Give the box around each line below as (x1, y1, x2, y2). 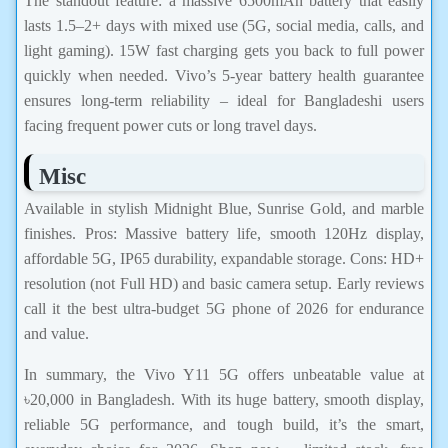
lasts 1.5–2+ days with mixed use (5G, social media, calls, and (24, 17, 424, 35)
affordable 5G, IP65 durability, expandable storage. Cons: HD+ (24, 250, 424, 268)
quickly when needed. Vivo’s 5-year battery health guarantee (24, 67, 424, 85)
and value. (24, 325, 89, 343)
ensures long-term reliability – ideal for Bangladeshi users (24, 92, 424, 110)
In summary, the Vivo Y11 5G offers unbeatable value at (24, 366, 424, 384)
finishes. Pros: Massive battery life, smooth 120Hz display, (24, 225, 424, 243)
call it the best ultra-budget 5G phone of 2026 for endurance (24, 300, 424, 318)
